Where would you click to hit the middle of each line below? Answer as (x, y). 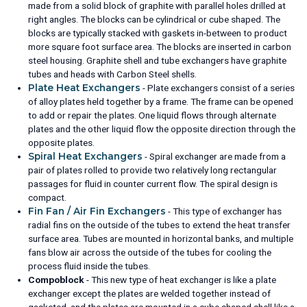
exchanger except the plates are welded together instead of (150, 293)
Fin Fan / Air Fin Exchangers (97, 211)
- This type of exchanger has (224, 211)
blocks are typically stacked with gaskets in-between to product (158, 33)
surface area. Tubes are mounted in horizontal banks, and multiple (161, 238)
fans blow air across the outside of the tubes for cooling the (150, 252)
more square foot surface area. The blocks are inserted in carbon (160, 46)
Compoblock (57, 279)
